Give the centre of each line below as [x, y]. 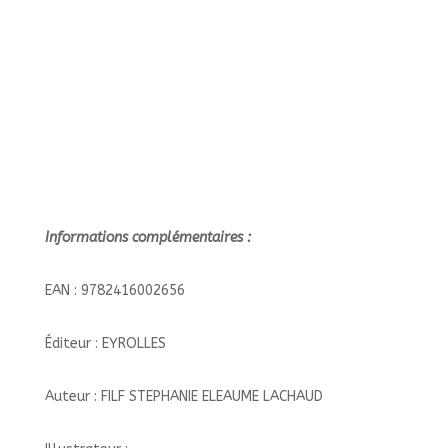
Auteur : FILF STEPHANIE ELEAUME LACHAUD [183, 396]
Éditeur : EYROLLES [105, 343]
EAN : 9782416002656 [114, 290]
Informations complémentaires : [149, 237]
